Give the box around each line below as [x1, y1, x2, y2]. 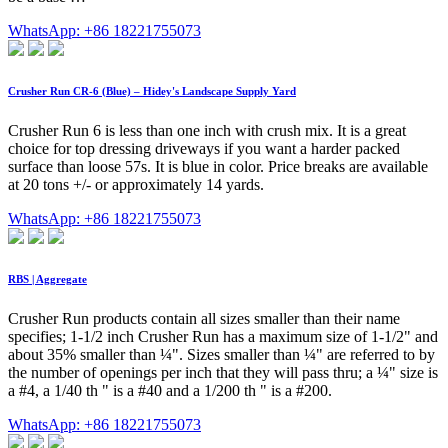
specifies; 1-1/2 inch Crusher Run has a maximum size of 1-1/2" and [8, 327, 438, 345]
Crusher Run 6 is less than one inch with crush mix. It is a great [8, 121, 406, 139]
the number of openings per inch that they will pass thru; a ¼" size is [8, 363, 438, 381]
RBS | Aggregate [8, 272, 87, 285]
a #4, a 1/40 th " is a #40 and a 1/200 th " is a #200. [8, 381, 332, 399]
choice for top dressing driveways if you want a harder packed [8, 139, 400, 157]
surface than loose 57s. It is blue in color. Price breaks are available [8, 157, 428, 175]
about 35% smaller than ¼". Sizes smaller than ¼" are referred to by [8, 345, 435, 363]
